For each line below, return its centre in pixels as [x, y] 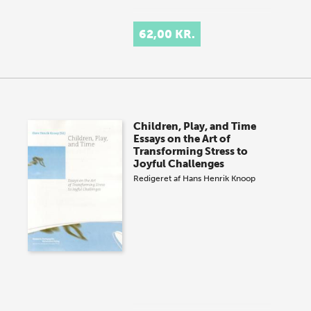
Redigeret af [158, 179]
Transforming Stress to [191, 152]
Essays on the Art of [182, 139]
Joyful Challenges [179, 164]
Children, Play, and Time [195, 127]
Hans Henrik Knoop [219, 179]
